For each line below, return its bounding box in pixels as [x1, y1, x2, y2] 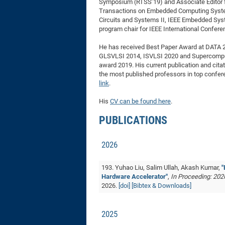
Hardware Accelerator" [101, 173, 168, 180]
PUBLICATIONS [99, 114, 167, 127]
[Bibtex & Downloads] [132, 182, 191, 189]
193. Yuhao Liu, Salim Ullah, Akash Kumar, [101, 164, 221, 171]
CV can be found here [110, 97, 171, 105]
